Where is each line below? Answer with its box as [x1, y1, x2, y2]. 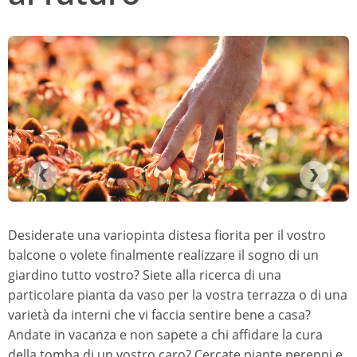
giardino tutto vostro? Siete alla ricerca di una [8, 266, 281, 284]
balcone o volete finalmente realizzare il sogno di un [8, 246, 319, 264]
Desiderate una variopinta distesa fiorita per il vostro [8, 226, 326, 244]
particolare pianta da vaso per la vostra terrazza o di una [8, 286, 347, 304]
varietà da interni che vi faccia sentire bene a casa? [8, 306, 311, 324]
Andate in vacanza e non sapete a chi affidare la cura [8, 326, 323, 343]
